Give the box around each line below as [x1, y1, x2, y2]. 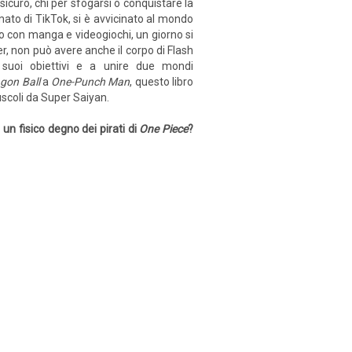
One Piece [139, 123, 189, 135]
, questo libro [130, 75, 194, 88]
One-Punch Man [51, 75, 130, 88]
